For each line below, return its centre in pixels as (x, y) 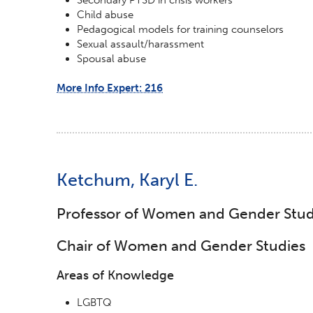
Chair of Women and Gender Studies (181, 245)
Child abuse (105, 14)
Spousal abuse (112, 58)
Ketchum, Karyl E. (127, 180)
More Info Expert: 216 (110, 88)
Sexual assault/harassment (141, 44)
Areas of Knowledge (115, 275)
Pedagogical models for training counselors (181, 29)
